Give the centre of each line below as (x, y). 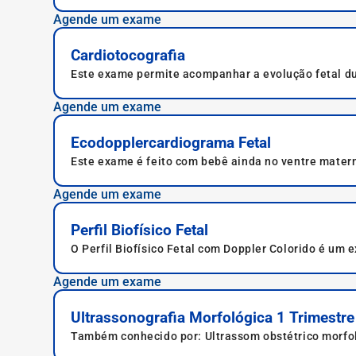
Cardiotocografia (128, 55)
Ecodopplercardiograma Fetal (171, 143)
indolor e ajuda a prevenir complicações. (182, 279)
